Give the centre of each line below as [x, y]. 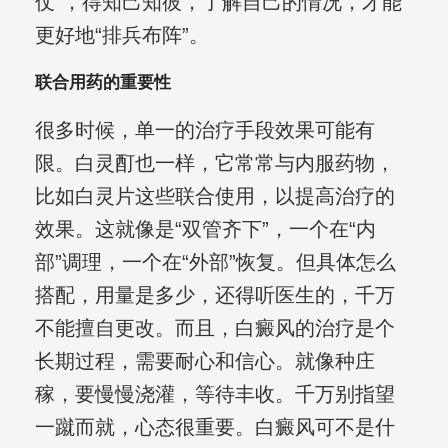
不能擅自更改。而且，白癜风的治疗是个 [214, 328]
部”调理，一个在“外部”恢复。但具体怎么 [215, 262]
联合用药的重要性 [102, 83]
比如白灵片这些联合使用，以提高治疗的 [214, 196]
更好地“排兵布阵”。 [121, 35]
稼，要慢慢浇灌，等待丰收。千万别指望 [214, 394]
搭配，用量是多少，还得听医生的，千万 [214, 295]
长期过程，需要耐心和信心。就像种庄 [204, 361]
